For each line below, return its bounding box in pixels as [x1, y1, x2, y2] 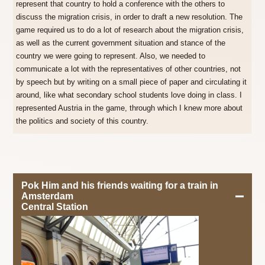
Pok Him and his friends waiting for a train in [21, 180, 219, 191]
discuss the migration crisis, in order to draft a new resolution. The [16, 12, 243, 21]
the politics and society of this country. [16, 117, 149, 125]
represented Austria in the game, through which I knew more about [16, 104, 243, 112]
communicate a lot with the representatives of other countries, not [16, 64, 241, 73]
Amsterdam [21, 191, 74, 202]
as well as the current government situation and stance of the [16, 38, 226, 47]
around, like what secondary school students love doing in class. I [16, 91, 243, 99]
